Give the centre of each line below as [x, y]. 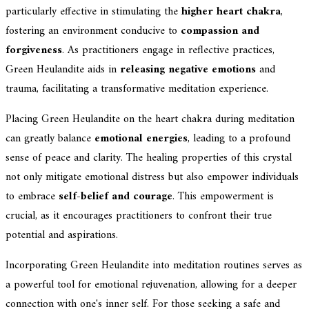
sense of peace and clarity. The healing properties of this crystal [149, 158]
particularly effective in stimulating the [93, 11]
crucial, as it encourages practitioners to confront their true [139, 216]
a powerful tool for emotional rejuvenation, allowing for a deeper [151, 285]
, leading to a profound [239, 138]
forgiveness [34, 50]
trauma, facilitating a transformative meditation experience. [137, 89]
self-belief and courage [116, 196]
